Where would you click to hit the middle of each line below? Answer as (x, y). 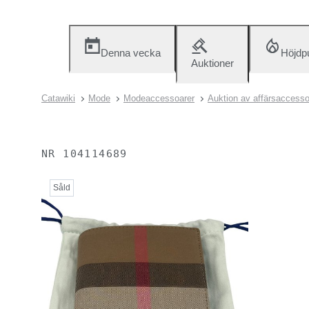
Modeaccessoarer (159, 98)
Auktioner (212, 63)
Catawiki (58, 98)
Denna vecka (131, 53)
